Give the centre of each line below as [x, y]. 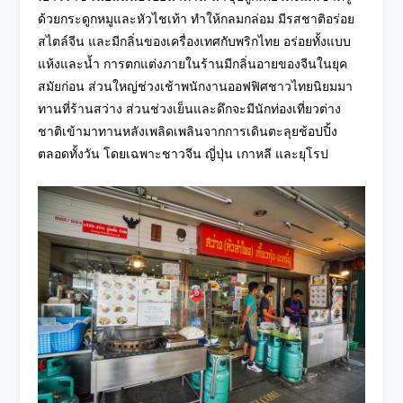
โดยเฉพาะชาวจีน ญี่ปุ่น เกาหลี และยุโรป [216, 154]
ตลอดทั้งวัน [71, 154]
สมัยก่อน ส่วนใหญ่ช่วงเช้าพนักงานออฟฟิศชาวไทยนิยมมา [196, 87]
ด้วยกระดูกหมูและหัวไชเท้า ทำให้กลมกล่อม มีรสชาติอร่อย [197, 19]
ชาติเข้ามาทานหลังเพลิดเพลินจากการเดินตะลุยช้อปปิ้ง [188, 132]
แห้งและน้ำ [71, 64]
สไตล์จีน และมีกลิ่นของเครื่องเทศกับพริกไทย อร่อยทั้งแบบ [195, 42]
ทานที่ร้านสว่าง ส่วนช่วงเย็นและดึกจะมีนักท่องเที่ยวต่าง [190, 109]
